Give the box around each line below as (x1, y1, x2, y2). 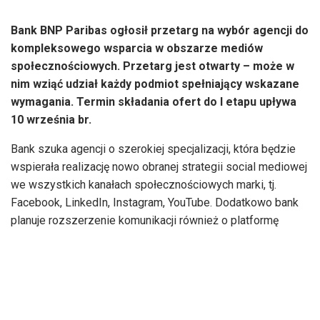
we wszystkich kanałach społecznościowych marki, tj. (11, 177, 276, 191)
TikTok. (11, 231, 46, 245)
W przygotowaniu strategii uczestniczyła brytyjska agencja (11, 260, 302, 274)
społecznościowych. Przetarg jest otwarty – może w (11, 59, 294, 73)
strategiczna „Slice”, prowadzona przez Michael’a (11, 278, 257, 292)
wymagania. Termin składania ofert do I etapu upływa (11, 94, 296, 109)
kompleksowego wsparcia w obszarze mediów (11, 41, 263, 55)
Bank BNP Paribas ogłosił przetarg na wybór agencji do (11, 23, 309, 37)
